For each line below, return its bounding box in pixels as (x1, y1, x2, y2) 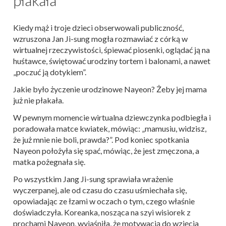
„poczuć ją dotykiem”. (13, 67, 86, 77)
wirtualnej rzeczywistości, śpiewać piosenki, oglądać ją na (13, 44, 210, 54)
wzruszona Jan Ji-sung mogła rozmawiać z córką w (13, 33, 188, 43)
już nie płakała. (13, 95, 64, 105)
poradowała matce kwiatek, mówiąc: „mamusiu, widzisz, (13, 123, 206, 133)
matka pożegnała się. (13, 156, 85, 166)
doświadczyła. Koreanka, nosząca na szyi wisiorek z (13, 207, 191, 217)
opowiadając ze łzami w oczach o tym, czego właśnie (13, 196, 195, 206)
